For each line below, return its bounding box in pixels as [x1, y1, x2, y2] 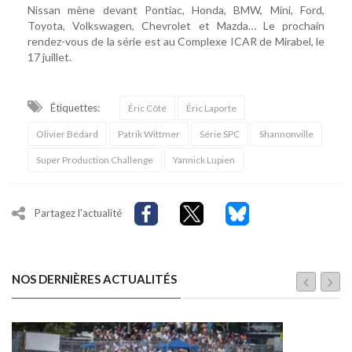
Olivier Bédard [36, 128, 98, 141]
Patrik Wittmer [118, 128, 180, 141]
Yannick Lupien [173, 154, 235, 167]
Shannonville [259, 128, 313, 141]
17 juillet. [27, 50, 71, 64]
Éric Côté [128, 102, 167, 115]
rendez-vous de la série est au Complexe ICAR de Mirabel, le [27, 35, 324, 49]
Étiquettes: [50, 101, 100, 115]
